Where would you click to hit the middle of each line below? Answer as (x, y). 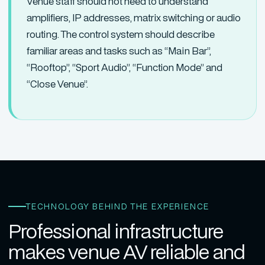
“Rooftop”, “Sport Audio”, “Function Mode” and (125, 67)
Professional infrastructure (116, 231)
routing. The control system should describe (121, 34)
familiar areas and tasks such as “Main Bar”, (119, 51)
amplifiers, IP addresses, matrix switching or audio (134, 17)
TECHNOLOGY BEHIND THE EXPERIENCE (118, 206)
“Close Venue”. (57, 84)
